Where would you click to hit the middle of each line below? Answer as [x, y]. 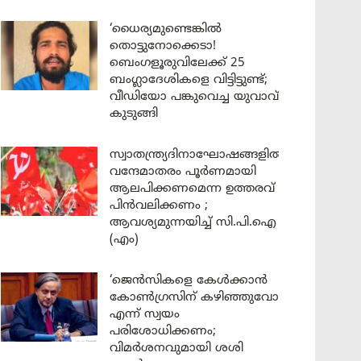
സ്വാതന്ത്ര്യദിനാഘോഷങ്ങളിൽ [197, 155]
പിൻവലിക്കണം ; [159, 206]
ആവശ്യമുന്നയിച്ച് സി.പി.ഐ [193, 223]
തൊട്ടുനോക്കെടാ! [163, 46]
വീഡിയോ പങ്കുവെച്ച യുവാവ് [194, 97]
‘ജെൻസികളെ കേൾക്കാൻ [189, 281]
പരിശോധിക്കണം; [165, 332]
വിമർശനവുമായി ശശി [176, 349]
